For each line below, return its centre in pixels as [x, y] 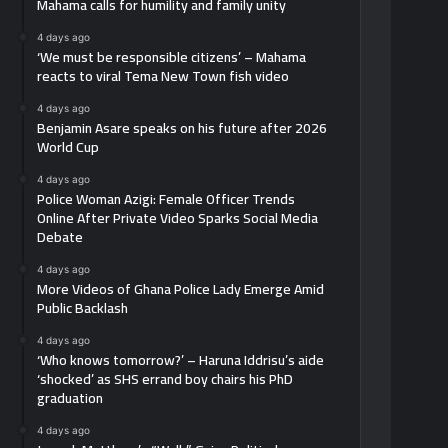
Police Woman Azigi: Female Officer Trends [166, 198]
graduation [70, 397]
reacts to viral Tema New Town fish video [163, 75]
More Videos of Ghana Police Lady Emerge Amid [181, 288]
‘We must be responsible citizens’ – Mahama [172, 56]
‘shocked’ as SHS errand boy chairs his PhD [165, 378]
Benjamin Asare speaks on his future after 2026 [182, 127]
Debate [60, 236]
